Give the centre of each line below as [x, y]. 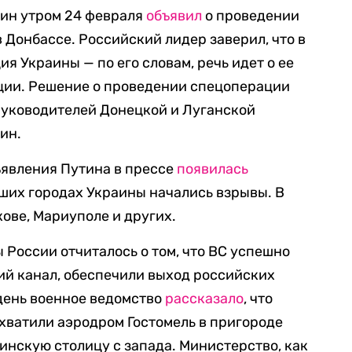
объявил [174, 16]
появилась [213, 169]
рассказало [205, 299]
